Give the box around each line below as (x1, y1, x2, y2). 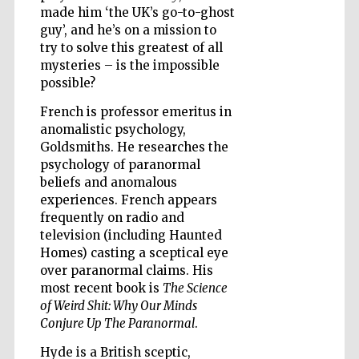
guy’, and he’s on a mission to (39, 22, 216, 38)
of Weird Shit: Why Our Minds (39, 298, 197, 314)
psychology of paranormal (39, 157, 200, 173)
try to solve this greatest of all (39, 40, 223, 56)
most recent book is (39, 280, 163, 296)
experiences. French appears (39, 192, 217, 208)
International (278, 313, 329, 323)
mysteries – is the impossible (39, 58, 220, 74)
